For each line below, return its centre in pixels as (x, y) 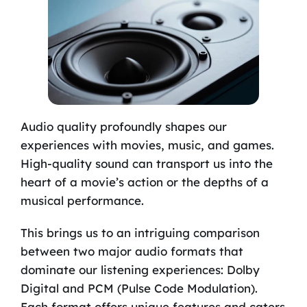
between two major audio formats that (132, 251)
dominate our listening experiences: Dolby (140, 269)
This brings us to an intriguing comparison (140, 232)
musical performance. (82, 200)
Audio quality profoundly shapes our (123, 126)
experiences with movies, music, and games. (147, 145)
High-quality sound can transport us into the (146, 163)
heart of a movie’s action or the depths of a (144, 182)
